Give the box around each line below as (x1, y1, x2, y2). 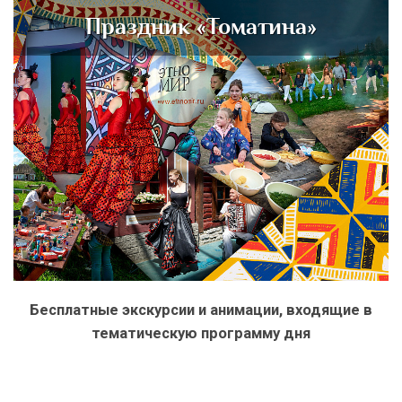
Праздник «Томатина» (85, 13, 317, 39)
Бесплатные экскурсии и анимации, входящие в (30, 301, 372, 319)
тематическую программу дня (92, 325, 310, 342)
